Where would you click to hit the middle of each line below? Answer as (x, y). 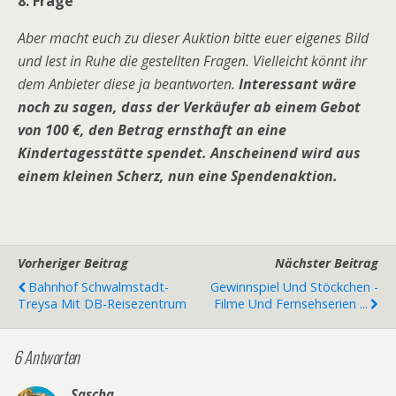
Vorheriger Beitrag (73, 263)
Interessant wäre (297, 84)
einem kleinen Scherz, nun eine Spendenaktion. (178, 175)
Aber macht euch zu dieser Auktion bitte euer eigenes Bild (193, 38)
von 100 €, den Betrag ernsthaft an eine (152, 129)
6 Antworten (46, 357)
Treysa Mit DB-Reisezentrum (102, 303)
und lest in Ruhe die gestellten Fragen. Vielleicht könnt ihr (192, 61)
